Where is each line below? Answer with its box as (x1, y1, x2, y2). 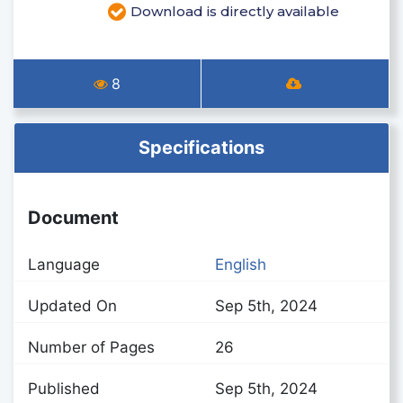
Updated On (28, 297, 117, 315)
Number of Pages (28, 338, 155, 356)
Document (28, 207, 119, 228)
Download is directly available (130, 2, 339, 20)
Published (28, 380, 100, 398)
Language (28, 255, 100, 273)
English (215, 255, 266, 273)
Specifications (139, 137, 264, 158)
